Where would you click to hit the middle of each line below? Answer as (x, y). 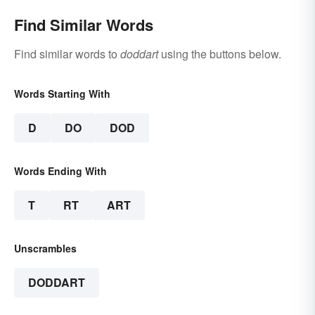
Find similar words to (67, 53)
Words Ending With (60, 171)
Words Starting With (62, 93)
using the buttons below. (220, 53)
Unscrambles (45, 248)
